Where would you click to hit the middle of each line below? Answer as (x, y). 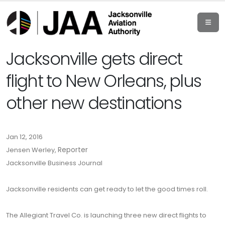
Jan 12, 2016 (24, 137)
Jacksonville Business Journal (54, 163)
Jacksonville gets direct (94, 59)
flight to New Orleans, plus (104, 81)
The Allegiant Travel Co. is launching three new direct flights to (106, 215)
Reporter (73, 150)
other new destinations (94, 103)
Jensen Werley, (32, 150)
